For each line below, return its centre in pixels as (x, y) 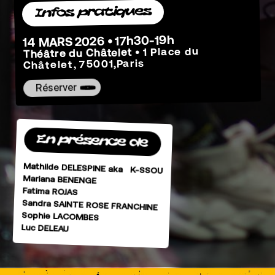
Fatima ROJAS (50, 193)
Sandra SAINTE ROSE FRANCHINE (90, 206)
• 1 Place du (167, 52)
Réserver (56, 87)
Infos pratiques (93, 13)
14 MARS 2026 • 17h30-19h (99, 41)
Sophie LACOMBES (60, 218)
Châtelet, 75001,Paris (84, 64)
